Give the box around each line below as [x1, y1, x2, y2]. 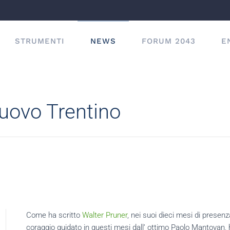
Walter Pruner [82, 210, 127, 220]
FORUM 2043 [142, 36, 196, 46]
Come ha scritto [26, 210, 82, 220]
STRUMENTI [15, 36, 65, 46]
